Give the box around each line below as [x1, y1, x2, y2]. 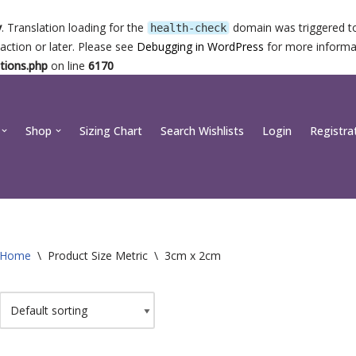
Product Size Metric [48, 248, 148, 263]
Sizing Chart [79, 123, 142, 138]
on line [48, 58, 88, 73]
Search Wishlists [161, 123, 244, 138]
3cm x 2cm [164, 248, 221, 263]
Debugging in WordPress [137, 39, 264, 54]
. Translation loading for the [2, 20, 147, 35]
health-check [150, 21, 226, 34]
